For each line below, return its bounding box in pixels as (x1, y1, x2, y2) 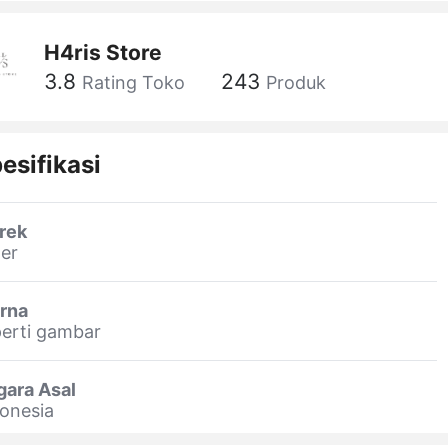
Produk (266, 72, 326, 94)
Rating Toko (82, 72, 185, 94)
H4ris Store (44, 39, 162, 65)
